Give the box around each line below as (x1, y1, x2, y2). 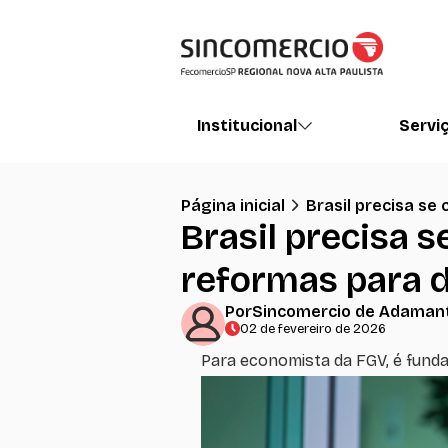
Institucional (197, 116, 297, 135)
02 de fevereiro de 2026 (240, 320, 386, 336)
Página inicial (181, 196, 285, 215)
